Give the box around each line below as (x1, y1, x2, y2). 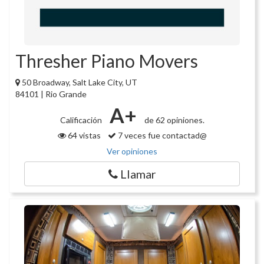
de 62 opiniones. (142, 114, 204, 125)
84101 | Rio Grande (15, 88, 87, 99)
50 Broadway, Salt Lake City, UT (22, 77, 137, 87)
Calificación (60, 114, 104, 125)
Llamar (117, 166, 156, 181)
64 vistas (65, 130, 108, 140)
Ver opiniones (107, 146, 157, 156)
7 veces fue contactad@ (115, 130, 207, 140)
